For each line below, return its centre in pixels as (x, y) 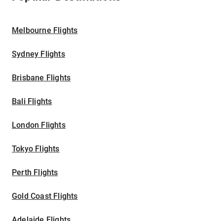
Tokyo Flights (36, 149)
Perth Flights (35, 173)
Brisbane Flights (41, 78)
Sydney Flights (38, 54)
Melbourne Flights (45, 31)
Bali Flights (32, 102)
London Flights (39, 125)
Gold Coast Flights (45, 196)
